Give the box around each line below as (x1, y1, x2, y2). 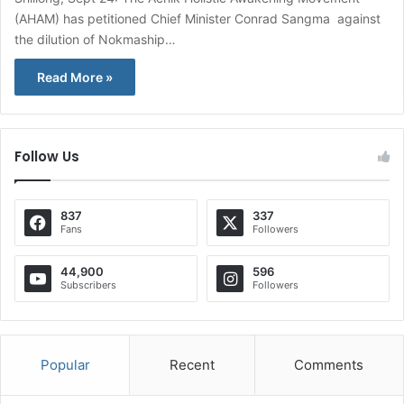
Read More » (37, 69, 113, 86)
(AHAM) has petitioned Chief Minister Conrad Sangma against (14, 11, 381, 27)
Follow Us (14, 147, 79, 167)
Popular (40, 356, 90, 374)
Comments (294, 356, 364, 374)
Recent (169, 356, 215, 374)
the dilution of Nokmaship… (14, 32, 176, 48)
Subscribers (60, 279, 116, 292)
